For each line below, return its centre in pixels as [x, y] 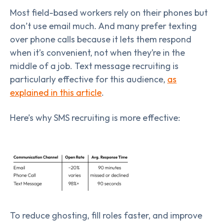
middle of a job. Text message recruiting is [94, 66]
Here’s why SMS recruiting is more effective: [95, 118]
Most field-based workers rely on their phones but [109, 13]
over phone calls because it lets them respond [101, 39]
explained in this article [56, 93]
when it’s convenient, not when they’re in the [97, 53]
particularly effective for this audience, [89, 79]
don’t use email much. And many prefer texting [103, 26]
